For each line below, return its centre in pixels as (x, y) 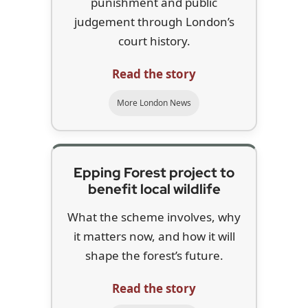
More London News (154, 103)
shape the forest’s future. (154, 256)
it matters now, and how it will (154, 236)
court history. (154, 41)
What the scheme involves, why (154, 217)
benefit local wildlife (154, 189)
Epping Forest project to (154, 173)
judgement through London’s (154, 22)
